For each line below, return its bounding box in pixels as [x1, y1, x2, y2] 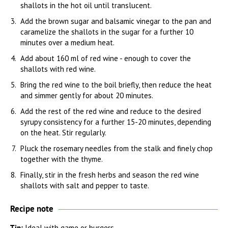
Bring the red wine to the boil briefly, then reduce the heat [20, 79, 212, 90]
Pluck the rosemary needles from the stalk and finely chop [20, 143, 213, 153]
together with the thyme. [20, 154, 103, 164]
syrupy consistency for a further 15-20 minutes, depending [20, 117, 211, 127]
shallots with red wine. [20, 64, 96, 74]
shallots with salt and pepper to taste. [20, 180, 149, 190]
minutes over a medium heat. [20, 37, 115, 47]
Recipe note [10, 203, 53, 214]
